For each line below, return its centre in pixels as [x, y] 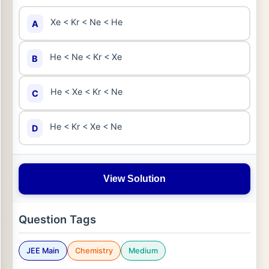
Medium [143, 251]
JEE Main [43, 251]
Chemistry [94, 251]
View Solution [134, 179]
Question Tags [57, 219]
